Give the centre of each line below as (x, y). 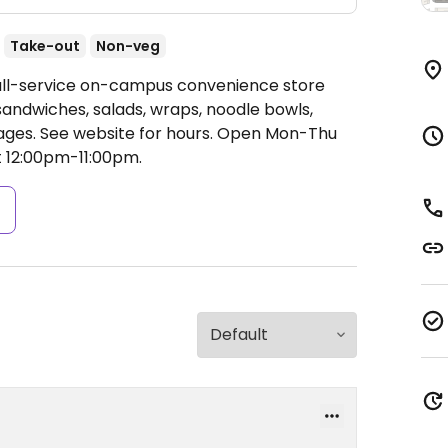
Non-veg (128, 46)
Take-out (45, 46)
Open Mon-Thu (277, 133)
